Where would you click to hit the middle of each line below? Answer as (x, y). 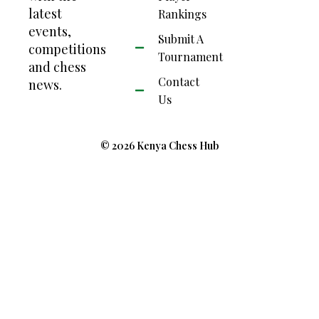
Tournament (190, 56)
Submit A (181, 38)
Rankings (182, 14)
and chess (57, 67)
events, (50, 31)
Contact (178, 81)
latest (45, 13)
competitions (67, 49)
